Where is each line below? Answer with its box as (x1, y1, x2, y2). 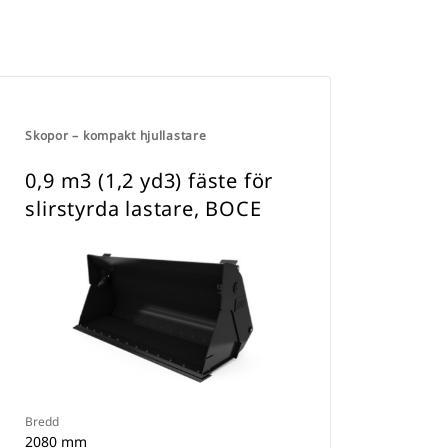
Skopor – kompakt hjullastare (25, 127, 207, 144)
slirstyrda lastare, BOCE (25, 195, 262, 222)
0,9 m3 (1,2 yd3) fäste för (25, 167, 274, 194)
